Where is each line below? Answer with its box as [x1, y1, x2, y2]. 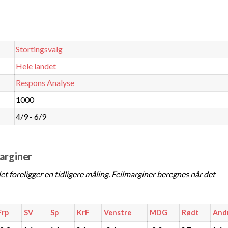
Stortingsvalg [16, 44, 63, 54]
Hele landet [16, 61, 56, 71]
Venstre [103, 208, 131, 217]
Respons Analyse [16, 77, 75, 88]
